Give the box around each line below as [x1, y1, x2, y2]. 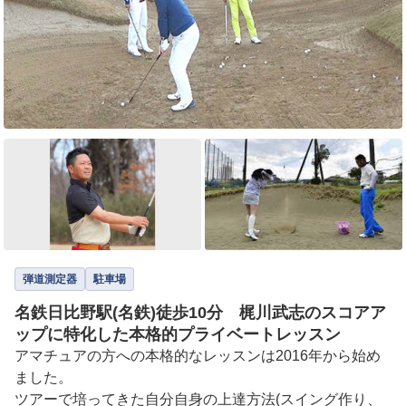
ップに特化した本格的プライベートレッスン [14, 325, 341, 344]
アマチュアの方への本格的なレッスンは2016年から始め [14, 348, 381, 364]
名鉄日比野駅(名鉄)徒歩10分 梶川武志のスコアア [14, 304, 386, 323]
